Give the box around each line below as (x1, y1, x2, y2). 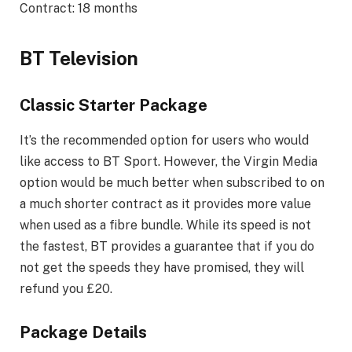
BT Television (20, 46, 138, 69)
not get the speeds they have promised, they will (20, 259, 304, 275)
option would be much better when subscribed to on (20, 174, 324, 190)
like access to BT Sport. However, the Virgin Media (20, 153, 317, 169)
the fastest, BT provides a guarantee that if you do (20, 238, 314, 254)
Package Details (20, 323, 147, 343)
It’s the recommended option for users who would (20, 132, 309, 148)
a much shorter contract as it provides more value (20, 196, 311, 211)
